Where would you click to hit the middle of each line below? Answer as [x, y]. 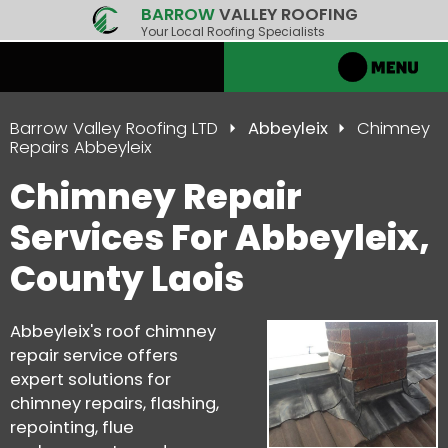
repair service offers [94, 355]
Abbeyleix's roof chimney [113, 331]
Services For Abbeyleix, [220, 237]
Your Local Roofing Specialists [232, 31]
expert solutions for [90, 379]
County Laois [127, 278]
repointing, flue [72, 427]
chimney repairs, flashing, [114, 403]
